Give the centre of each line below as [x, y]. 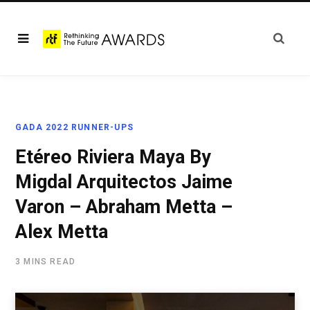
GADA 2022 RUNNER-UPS [74, 127]
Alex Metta [62, 232]
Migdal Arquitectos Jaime [124, 182]
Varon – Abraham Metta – [124, 207]
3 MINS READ [46, 262]
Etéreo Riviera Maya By [113, 157]
